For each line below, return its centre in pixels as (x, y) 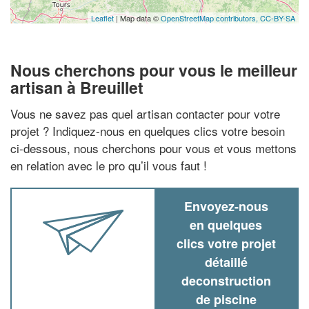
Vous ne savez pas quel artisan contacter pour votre (145, 113)
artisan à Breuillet (77, 87)
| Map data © (137, 18)
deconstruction (226, 280)
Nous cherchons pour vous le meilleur (154, 70)
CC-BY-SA (278, 18)
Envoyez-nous (226, 206)
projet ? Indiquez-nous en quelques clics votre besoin (148, 130)
